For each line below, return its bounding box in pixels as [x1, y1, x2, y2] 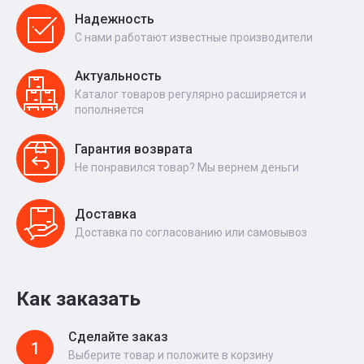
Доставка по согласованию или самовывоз [75, 225, 307, 239]
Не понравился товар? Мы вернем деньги [75, 160, 299, 174]
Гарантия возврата [75, 141, 193, 157]
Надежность [75, 11, 154, 27]
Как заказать [16, 288, 141, 310]
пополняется [75, 103, 144, 116]
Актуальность [75, 68, 162, 84]
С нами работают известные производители [75, 30, 313, 44]
